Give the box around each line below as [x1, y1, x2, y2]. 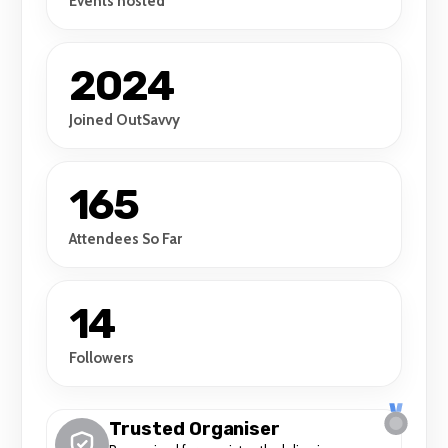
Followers [69, 348, 135, 367]
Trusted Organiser [109, 417, 281, 440]
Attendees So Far [69, 229, 183, 248]
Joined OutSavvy [69, 110, 181, 129]
